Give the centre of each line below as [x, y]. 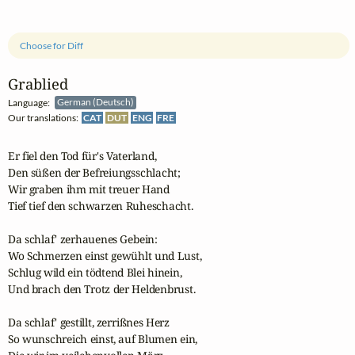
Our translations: [45, 117]
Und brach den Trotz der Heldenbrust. [102, 288]
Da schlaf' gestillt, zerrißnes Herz [89, 322]
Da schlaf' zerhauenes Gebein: [83, 239]
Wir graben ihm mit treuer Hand [89, 189]
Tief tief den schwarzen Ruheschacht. [101, 205]
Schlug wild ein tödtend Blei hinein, [95, 272]
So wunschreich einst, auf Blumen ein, [103, 338]
